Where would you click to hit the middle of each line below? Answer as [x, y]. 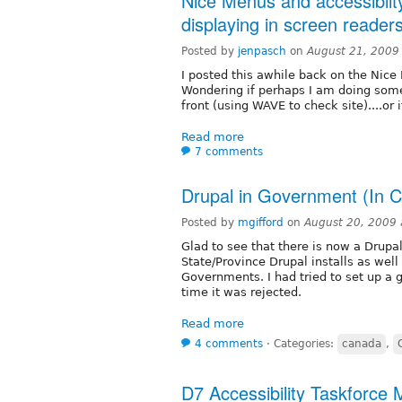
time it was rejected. [241, 293]
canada [362, 344]
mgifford [261, 223]
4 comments [229, 344]
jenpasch [262, 52]
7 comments [229, 152]
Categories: [306, 344]
